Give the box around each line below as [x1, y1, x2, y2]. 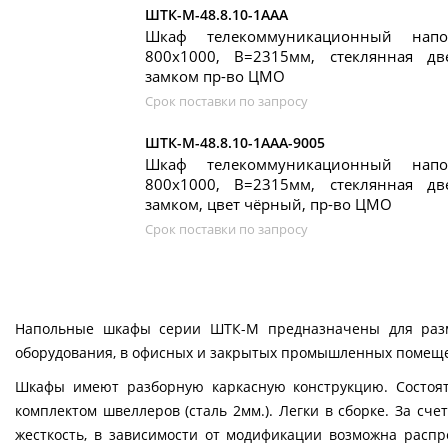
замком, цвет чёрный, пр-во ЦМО [145, 194, 392, 214]
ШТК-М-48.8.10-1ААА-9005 [145, 133, 325, 152]
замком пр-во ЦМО [145, 66, 285, 86]
